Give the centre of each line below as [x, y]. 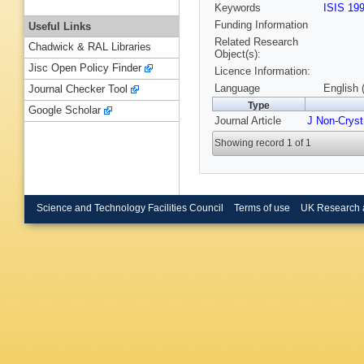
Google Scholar [65, 110]
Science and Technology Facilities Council [130, 208]
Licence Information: [262, 71]
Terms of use [262, 208]
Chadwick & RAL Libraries [90, 47]
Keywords [238, 8]
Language [237, 89]
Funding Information [261, 25]
